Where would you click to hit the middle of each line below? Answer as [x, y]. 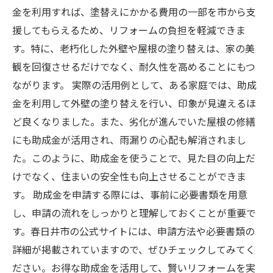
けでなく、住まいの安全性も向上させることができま [129, 176]
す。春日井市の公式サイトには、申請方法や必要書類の [133, 231]
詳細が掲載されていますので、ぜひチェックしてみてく [134, 249]
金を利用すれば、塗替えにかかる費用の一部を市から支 [134, 12]
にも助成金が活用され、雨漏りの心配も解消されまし [129, 140]
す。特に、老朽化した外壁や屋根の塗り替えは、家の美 [133, 48]
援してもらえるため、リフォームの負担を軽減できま [129, 30]
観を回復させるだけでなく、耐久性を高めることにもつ [134, 66]
